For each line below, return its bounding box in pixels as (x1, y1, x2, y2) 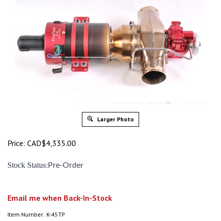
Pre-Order (48, 161, 83, 169)
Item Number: (7, 210, 44, 218)
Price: (7, 138, 25, 148)
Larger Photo (96, 115, 134, 123)
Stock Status (7, 160, 46, 169)
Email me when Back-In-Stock (7, 192, 112, 203)
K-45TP (46, 210, 65, 218)
